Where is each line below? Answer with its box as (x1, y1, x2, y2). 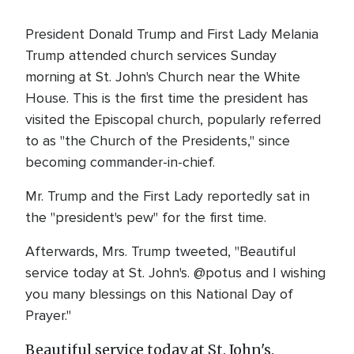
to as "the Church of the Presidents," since (25, 132, 290, 149)
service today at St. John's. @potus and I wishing (25, 264, 326, 281)
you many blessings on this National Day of (25, 285, 293, 303)
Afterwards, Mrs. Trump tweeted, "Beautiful (25, 243, 296, 260)
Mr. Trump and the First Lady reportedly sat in (25, 187, 310, 205)
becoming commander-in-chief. (25, 153, 215, 171)
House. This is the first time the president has (25, 89, 308, 107)
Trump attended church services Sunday (25, 47, 277, 64)
